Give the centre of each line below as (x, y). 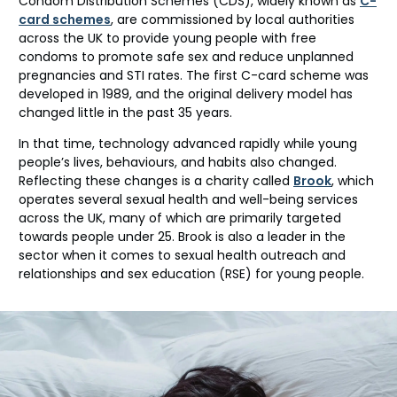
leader (289, 236)
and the (160, 93)
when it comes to (118, 255)
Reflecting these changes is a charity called (156, 180)
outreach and (303, 255)
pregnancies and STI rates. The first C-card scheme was (194, 75)
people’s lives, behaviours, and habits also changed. (178, 162)
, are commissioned (174, 19)
